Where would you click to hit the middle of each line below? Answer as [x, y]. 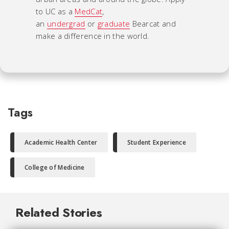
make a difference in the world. [93, 36]
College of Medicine [55, 167]
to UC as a [55, 11]
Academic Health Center [61, 142]
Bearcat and [153, 23]
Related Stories [59, 212]
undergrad [66, 23]
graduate [114, 23]
